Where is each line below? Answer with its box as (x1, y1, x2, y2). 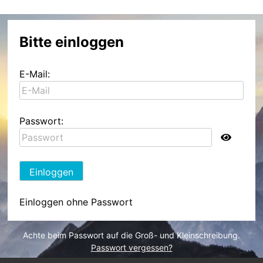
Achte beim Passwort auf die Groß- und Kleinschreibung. (23, 230, 240, 240)
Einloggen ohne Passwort (19, 195, 133, 208)
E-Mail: (19, 68, 50, 80)
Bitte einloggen (19, 33, 124, 50)
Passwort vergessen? (90, 242, 173, 252)
